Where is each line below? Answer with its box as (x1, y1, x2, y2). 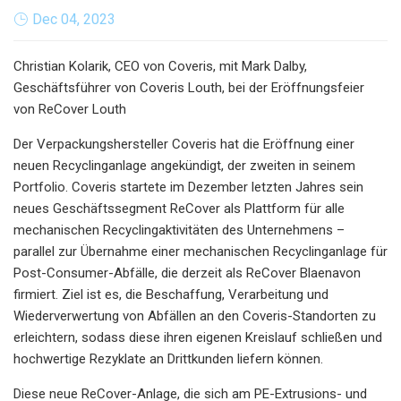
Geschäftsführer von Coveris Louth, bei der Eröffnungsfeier (13, 79, 364, 96)
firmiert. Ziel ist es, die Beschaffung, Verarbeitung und (13, 286, 328, 303)
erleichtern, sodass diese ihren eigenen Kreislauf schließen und (13, 328, 382, 346)
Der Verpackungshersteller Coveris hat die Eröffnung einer (13, 135, 354, 152)
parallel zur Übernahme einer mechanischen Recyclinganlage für (13, 243, 388, 260)
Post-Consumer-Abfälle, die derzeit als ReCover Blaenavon (13, 264, 361, 281)
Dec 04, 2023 (32, 10, 115, 28)
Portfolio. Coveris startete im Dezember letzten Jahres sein (13, 178, 363, 195)
